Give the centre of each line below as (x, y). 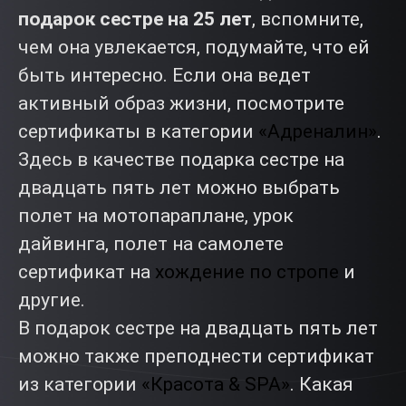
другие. (52, 300)
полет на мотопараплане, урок (156, 216)
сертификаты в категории (138, 131)
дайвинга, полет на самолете (151, 244)
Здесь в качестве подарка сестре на (181, 159)
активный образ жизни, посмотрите (181, 103)
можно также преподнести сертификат (196, 356)
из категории (80, 384)
